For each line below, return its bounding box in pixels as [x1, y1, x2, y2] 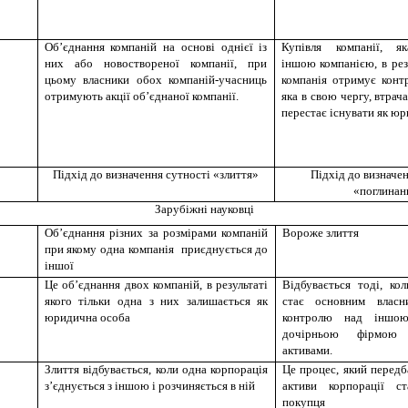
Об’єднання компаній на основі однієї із [44, 40, 268, 55]
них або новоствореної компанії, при [44, 56, 268, 71]
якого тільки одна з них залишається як [44, 294, 269, 309]
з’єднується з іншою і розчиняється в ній [44, 379, 255, 393]
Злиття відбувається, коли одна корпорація [44, 362, 269, 377]
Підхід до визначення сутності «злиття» [53, 168, 259, 182]
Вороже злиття [281, 226, 359, 240]
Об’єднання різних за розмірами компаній [44, 226, 269, 240]
